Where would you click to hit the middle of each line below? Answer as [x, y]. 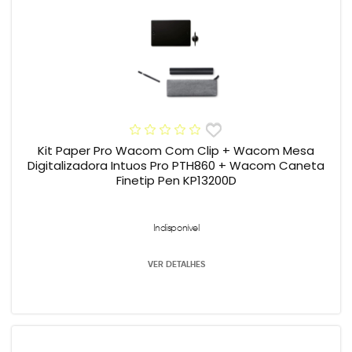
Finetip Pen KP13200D [176, 180]
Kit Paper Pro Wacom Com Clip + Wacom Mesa [136, 150]
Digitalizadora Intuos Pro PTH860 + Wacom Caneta [176, 165]
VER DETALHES [176, 264]
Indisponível [176, 227]
